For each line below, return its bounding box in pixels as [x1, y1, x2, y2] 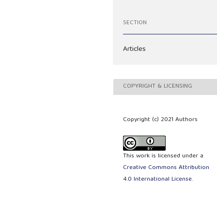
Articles [123, 43, 146, 56]
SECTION [123, 17, 147, 29]
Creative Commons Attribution [123, 162, 210, 173]
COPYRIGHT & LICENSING [123, 81, 193, 93]
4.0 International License [123, 173, 192, 185]
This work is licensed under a [123, 150, 204, 162]
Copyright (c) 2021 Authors [123, 114, 198, 125]
